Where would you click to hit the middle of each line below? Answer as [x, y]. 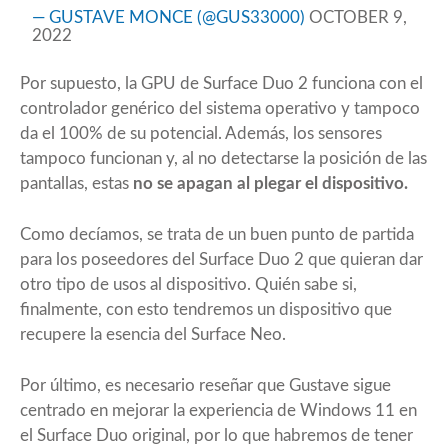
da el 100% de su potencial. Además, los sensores [201, 133]
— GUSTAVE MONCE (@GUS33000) [171, 17]
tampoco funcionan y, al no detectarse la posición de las [223, 158]
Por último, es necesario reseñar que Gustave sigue [205, 385]
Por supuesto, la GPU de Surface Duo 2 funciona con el [221, 83]
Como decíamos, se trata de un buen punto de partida [217, 234]
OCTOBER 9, [358, 17]
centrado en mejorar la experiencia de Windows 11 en [218, 410]
